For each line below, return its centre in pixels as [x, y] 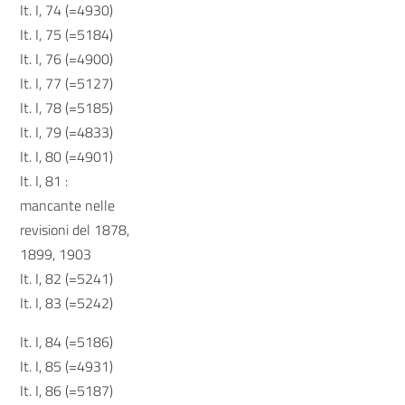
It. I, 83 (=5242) [67, 303]
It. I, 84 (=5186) [67, 342]
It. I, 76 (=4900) [67, 59]
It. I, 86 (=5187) [67, 391]
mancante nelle [68, 205]
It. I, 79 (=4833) [67, 132]
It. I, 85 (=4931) [67, 366]
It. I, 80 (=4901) [67, 156]
